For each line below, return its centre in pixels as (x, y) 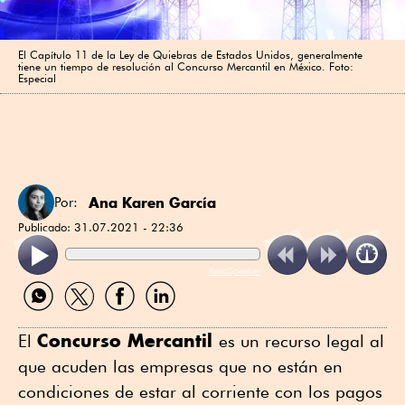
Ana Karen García (152, 202)
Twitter (77, 318)
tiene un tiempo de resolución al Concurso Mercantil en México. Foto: (186, 66)
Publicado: (46, 226)
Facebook (129, 318)
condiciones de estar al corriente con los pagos (200, 392)
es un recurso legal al (301, 341)
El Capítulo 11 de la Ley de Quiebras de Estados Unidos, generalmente (190, 54)
